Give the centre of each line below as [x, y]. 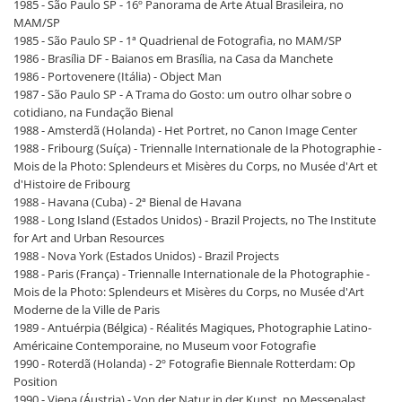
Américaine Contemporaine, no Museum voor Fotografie [165, 345]
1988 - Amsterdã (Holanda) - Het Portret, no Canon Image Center [185, 130]
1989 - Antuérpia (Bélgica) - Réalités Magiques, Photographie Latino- [192, 327]
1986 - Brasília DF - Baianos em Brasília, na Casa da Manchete [173, 58]
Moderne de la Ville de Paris [87, 309]
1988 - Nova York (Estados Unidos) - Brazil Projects [146, 255]
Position [35, 381]
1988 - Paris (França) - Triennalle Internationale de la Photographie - [192, 273]
